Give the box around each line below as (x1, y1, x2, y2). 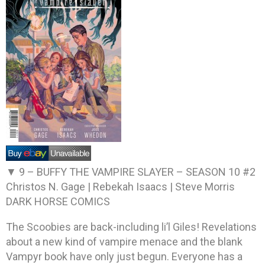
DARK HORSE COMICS (6, 195, 110, 208)
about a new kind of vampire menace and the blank (6, 235, 243, 248)
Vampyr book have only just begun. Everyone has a (6, 250, 243, 263)
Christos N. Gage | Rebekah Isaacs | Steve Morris (6, 180, 235, 193)
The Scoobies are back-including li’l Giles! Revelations (6, 220, 257, 233)
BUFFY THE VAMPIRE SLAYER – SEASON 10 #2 (37, 165, 256, 178)
